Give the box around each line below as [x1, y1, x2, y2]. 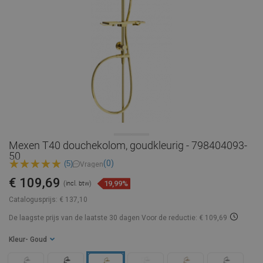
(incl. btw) [63, 180, 92, 188]
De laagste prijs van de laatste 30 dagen [9, 214, 141, 222]
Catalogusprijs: [9, 195, 58, 204]
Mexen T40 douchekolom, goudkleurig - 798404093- [9, 139, 247, 151]
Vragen [80, 160, 103, 168]
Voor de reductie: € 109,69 [141, 214, 227, 222]
